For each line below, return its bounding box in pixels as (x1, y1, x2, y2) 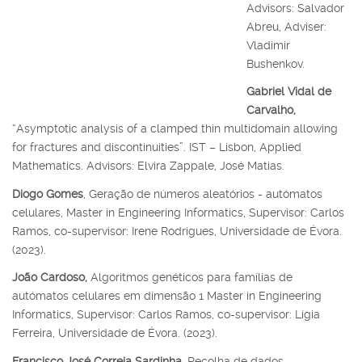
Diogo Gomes (12, 187, 83, 200)
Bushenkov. (246, 57, 305, 70)
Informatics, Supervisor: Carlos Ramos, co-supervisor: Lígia (12, 308, 320, 322)
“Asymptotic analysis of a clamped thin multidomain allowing (12, 122, 338, 136)
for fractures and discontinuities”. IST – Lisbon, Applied (12, 141, 301, 154)
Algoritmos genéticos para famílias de (87, 271, 293, 284)
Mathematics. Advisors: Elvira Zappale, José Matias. (12, 159, 284, 173)
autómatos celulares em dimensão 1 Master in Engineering (12, 289, 322, 303)
